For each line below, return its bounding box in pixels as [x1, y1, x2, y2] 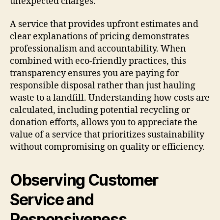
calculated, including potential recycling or [10, 105, 190, 116]
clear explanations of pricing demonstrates [10, 31, 189, 43]
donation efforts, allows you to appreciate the [10, 117, 197, 129]
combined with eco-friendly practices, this [10, 55, 186, 67]
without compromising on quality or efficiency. [10, 141, 205, 153]
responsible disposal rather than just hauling [10, 80, 195, 92]
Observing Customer [10, 170, 159, 190]
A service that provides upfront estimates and [10, 19, 198, 30]
